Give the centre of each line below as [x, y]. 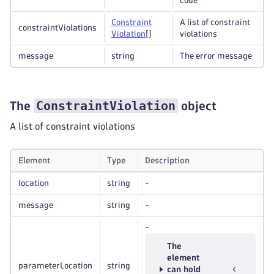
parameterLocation [55, 266]
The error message [216, 56]
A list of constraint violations [72, 126]
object [197, 106]
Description [167, 161]
